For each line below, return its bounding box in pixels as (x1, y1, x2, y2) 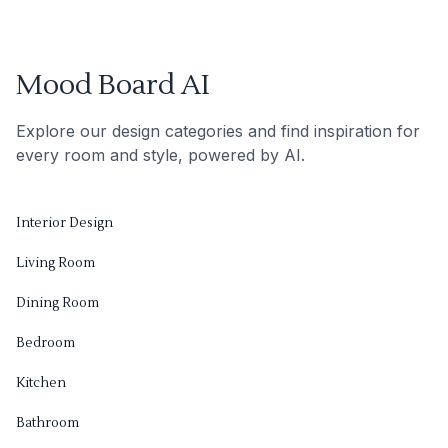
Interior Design (16, 214, 113, 231)
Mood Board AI (16, 66, 210, 103)
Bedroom (16, 334, 75, 351)
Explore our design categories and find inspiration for (16, 120, 420, 141)
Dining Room (16, 294, 99, 311)
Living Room (16, 254, 95, 271)
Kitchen (16, 374, 66, 391)
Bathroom (16, 414, 79, 431)
